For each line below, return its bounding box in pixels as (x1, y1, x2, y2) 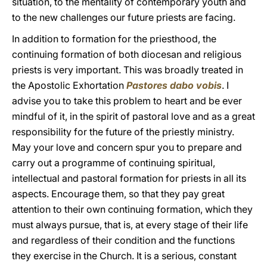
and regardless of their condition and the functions (12, 234, 235, 246)
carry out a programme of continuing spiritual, (12, 157, 215, 169)
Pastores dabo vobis (126, 79, 222, 91)
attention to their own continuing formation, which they (12, 203, 253, 215)
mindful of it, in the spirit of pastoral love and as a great (12, 110, 255, 122)
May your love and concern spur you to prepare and (12, 141, 242, 153)
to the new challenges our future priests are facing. (12, 11, 235, 23)
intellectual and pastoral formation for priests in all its (12, 172, 246, 184)
